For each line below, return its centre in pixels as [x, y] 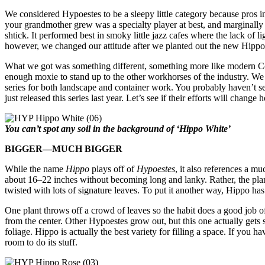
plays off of [113, 169]
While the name [35, 169]
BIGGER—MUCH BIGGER [64, 148]
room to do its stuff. [41, 242]
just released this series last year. [65, 98]
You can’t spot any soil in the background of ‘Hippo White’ [118, 128]
